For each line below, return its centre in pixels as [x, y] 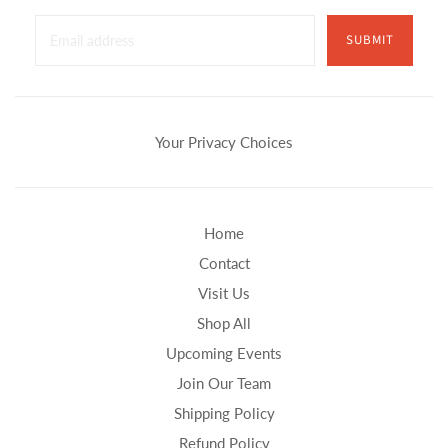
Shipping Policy [224, 412]
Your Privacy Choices [224, 141]
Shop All [224, 322]
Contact [224, 262]
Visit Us [224, 292]
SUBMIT [369, 39]
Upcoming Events [224, 352]
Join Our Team [224, 382]
